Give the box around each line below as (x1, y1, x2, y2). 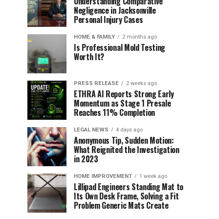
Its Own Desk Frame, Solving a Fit (74, 190, 179, 202)
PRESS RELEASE (74, 80, 119, 87)
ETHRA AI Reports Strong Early (74, 88, 174, 100)
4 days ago (116, 127, 143, 133)
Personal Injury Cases (74, 14, 143, 25)
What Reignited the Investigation (74, 144, 179, 155)
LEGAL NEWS (74, 127, 109, 133)
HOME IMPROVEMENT (74, 173, 132, 179)
